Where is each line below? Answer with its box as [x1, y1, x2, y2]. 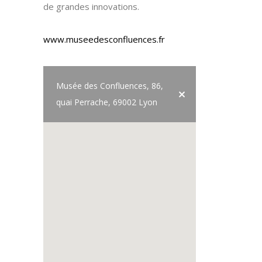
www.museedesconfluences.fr [43, 33, 165, 45]
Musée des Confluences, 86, [56, 80, 163, 91]
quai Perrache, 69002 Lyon [56, 96, 157, 108]
